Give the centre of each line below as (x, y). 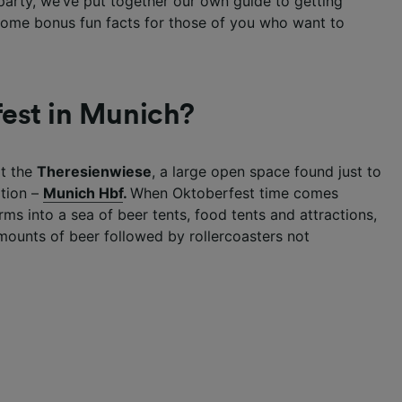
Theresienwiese (95, 171)
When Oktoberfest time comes (235, 192)
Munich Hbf (83, 192)
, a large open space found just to (267, 171)
